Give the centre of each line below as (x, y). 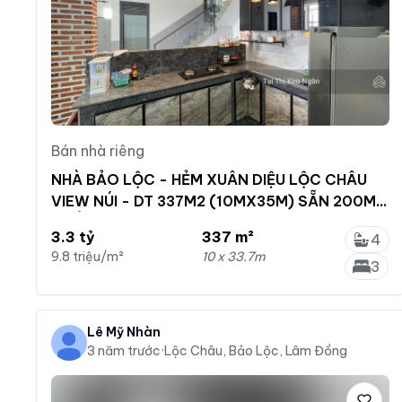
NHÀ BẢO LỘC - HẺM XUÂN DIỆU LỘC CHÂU (209, 179)
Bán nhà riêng (98, 150)
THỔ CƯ (80, 222)
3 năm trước (124, 350)
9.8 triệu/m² (87, 256)
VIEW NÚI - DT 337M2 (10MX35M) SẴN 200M (214, 201)
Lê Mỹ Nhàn (124, 332)
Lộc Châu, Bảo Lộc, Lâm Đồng (256, 350)
